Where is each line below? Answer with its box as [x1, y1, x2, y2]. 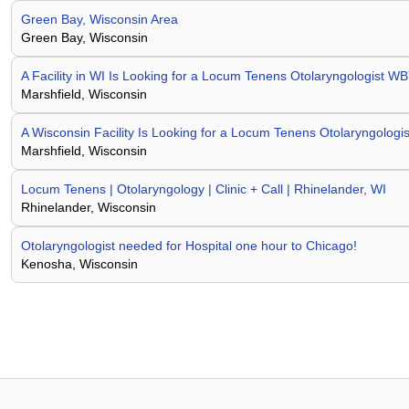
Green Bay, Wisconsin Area [21, 12, 178, 26]
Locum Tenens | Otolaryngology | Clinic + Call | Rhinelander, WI [21, 182, 386, 196]
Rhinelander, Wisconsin [21, 200, 156, 215]
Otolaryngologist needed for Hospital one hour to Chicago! [21, 238, 357, 253]
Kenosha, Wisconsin [21, 257, 138, 271]
